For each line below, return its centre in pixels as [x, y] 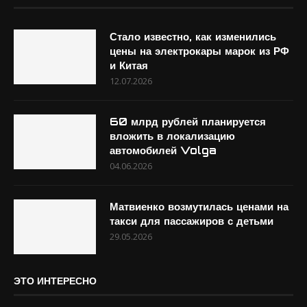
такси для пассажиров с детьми [192, 221]
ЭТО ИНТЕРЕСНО [55, 281]
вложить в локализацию [172, 136]
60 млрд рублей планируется [188, 122]
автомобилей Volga [163, 150]
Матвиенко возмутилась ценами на [199, 207]
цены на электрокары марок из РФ [199, 51]
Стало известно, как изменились [193, 37]
